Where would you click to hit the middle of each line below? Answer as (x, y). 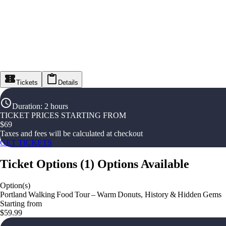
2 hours (56, 106)
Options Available (143, 164)
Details (68, 83)
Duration (26, 106)
